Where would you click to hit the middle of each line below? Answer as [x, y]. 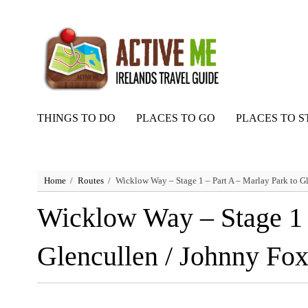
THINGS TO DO [76, 118]
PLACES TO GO [175, 118]
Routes [90, 181]
